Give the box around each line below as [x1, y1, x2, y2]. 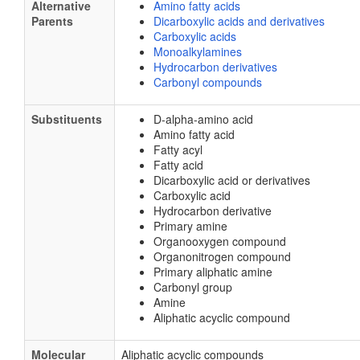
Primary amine [153, 218, 227, 234]
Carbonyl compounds [153, 74, 262, 90]
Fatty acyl [153, 141, 202, 157]
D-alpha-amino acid [153, 111, 253, 127]
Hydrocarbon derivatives [153, 59, 277, 75]
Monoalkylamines [153, 43, 242, 59]
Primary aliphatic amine [153, 264, 272, 280]
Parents [31, 13, 73, 29]
